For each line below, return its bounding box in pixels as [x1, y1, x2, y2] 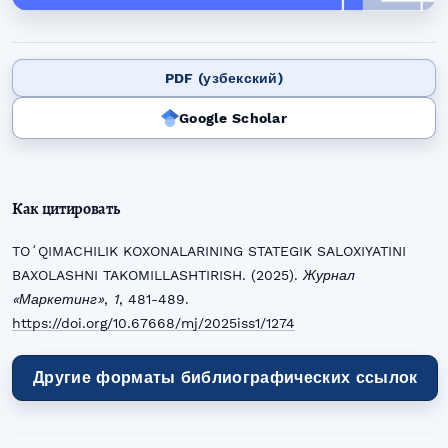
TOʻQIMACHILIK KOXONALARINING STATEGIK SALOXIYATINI [12, 243, 406, 260]
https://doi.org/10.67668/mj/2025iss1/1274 [12, 315, 295, 332]
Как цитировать [12, 198, 120, 221]
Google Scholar [179, 110, 287, 127]
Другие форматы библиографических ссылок [33, 368, 418, 388]
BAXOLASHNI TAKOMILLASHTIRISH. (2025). [12, 267, 303, 284]
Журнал [303, 267, 355, 284]
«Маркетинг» [12, 291, 104, 308]
